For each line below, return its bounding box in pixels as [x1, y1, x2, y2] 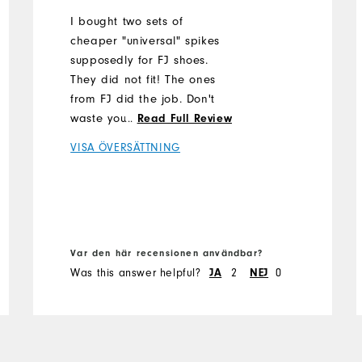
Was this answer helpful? [70, 266, 201, 280]
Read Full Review [137, 112, 233, 125]
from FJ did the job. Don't [70, 91, 215, 106]
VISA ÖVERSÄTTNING [70, 140, 181, 154]
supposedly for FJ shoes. [70, 53, 208, 67]
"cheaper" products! [70, 130, 183, 145]
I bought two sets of [70, 14, 183, 28]
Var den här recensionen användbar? [70, 247, 263, 259]
